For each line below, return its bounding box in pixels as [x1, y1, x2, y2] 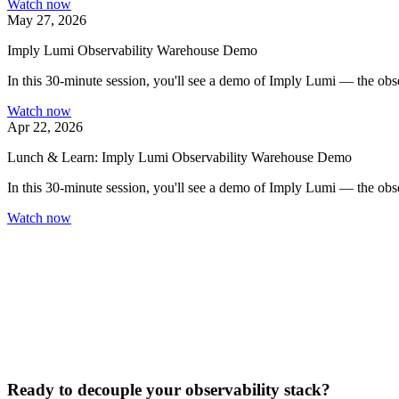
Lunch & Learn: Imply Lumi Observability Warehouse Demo [7, 149, 352, 165]
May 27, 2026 [7, 12, 86, 28]
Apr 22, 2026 [7, 118, 83, 134]
